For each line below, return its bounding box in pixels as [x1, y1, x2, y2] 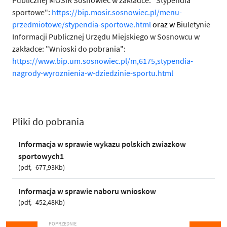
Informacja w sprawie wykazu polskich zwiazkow [18, 138, 186, 149]
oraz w [153, 19, 176, 30]
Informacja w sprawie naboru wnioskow [18, 185, 156, 196]
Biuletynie [176, 19, 210, 30]
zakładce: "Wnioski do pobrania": [12, 44, 126, 54]
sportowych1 [18, 150, 64, 161]
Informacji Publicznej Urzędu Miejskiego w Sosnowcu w [12, 31, 200, 42]
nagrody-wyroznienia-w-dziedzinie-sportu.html [12, 68, 173, 79]
